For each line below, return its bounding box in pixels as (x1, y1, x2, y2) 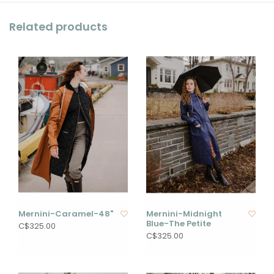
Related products (9, 19, 108, 35)
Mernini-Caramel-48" (18, 208, 113, 220)
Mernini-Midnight (146, 208, 222, 220)
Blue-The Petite (146, 218, 211, 230)
